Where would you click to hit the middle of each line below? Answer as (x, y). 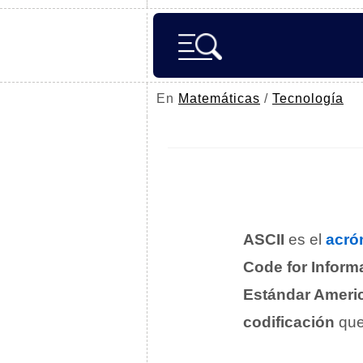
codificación (289, 322)
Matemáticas (219, 98)
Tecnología (308, 98)
